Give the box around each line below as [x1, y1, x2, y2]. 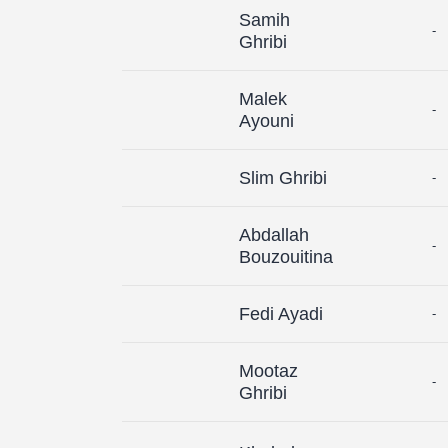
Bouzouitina [239, 246, 333, 267]
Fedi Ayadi [239, 303, 323, 324]
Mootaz [239, 360, 298, 381]
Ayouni [239, 110, 294, 131]
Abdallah [239, 224, 309, 245]
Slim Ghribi [239, 167, 327, 188]
